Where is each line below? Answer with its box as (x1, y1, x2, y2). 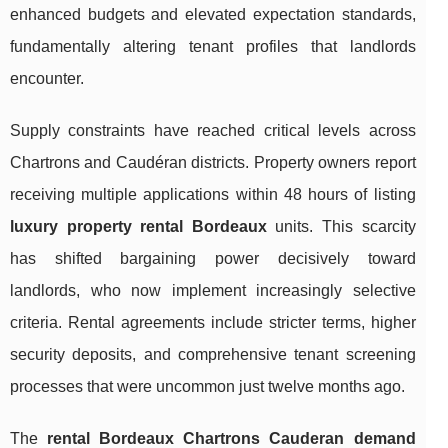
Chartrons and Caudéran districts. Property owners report (10, 153, 416, 171)
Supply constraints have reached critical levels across (10, 121, 416, 139)
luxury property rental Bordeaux (10, 217, 267, 235)
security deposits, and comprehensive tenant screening (10, 345, 416, 363)
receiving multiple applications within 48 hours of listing (10, 185, 416, 203)
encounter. (10, 69, 84, 87)
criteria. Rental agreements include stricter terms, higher (10, 313, 416, 331)
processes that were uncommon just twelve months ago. (10, 377, 405, 395)
